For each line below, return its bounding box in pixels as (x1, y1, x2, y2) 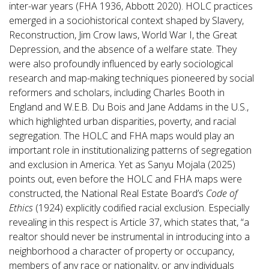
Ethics (9, 201, 33, 214)
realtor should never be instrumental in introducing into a (9, 230, 250, 243)
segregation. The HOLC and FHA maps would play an (9, 129, 234, 142)
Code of (206, 187, 238, 200)
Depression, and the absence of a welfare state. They (9, 43, 237, 56)
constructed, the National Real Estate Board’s (9, 187, 206, 200)
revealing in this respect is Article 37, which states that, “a (9, 216, 249, 229)
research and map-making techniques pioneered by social (9, 71, 254, 85)
